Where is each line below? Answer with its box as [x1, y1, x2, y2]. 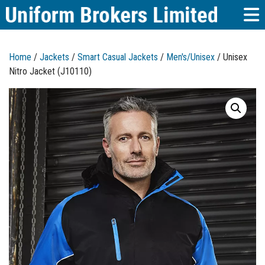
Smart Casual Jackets [77, 51, 158, 63]
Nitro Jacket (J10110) [9, 66, 92, 77]
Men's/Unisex [166, 51, 215, 63]
